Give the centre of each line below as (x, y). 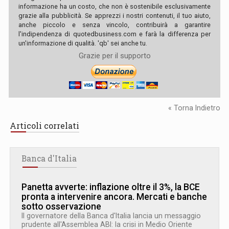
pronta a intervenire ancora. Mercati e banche (114, 197)
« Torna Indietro (194, 108)
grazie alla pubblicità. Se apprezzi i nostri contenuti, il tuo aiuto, (114, 15)
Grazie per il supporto (114, 55)
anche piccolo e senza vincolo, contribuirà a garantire (114, 25)
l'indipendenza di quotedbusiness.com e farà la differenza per (114, 34)
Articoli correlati (44, 125)
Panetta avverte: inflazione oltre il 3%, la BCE (111, 187)
